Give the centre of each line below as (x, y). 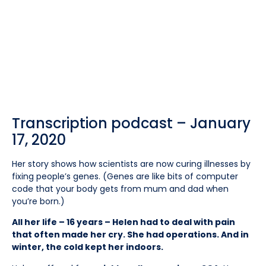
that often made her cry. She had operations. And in (130, 235)
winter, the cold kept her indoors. (88, 247)
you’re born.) (38, 201)
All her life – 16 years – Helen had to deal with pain (123, 222)
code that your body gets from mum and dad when (120, 189)
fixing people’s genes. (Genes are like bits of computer (125, 176)
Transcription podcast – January (131, 123)
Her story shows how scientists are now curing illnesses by (131, 164)
